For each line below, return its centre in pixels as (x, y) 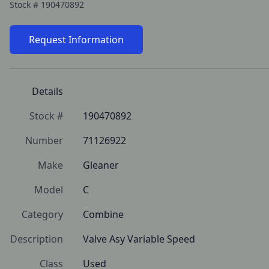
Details (47, 91)
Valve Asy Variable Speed (139, 239)
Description (37, 239)
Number (44, 141)
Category (42, 214)
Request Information (76, 40)
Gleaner (101, 165)
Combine (103, 214)
